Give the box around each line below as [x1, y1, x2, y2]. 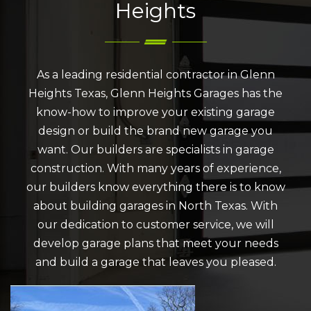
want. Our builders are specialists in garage [37, 142, 274, 156]
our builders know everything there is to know [26, 180, 285, 194]
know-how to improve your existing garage [36, 105, 275, 119]
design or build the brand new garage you [38, 124, 273, 137]
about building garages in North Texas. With [33, 199, 278, 212]
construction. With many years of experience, [30, 161, 281, 175]
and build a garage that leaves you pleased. [35, 255, 276, 269]
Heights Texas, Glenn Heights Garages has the [28, 86, 283, 100]
